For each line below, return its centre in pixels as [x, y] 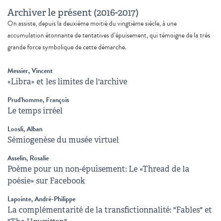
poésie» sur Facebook [46, 181]
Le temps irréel [35, 110]
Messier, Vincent [30, 71]
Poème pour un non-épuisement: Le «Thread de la [98, 169]
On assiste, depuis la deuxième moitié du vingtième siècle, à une [92, 23]
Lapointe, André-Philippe [41, 199]
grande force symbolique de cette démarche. [67, 47]
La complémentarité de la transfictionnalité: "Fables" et [110, 210]
